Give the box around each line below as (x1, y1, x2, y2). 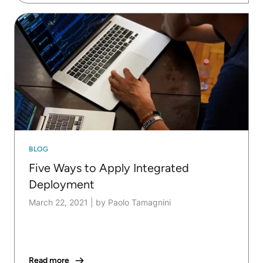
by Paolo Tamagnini (96, 197, 171, 208)
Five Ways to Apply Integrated (29, 161, 189, 176)
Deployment (29, 177, 95, 192)
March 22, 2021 (29, 197, 88, 208)
